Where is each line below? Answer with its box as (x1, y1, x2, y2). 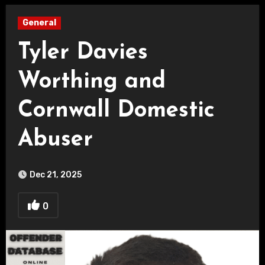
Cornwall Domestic (17, 99, 215, 122)
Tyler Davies (17, 41, 148, 64)
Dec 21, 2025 (29, 170, 82, 180)
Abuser (17, 128, 93, 151)
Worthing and (17, 70, 166, 93)
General (22, 18, 56, 28)
